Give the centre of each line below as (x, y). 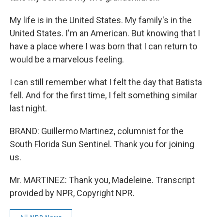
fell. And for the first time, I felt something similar (103, 95)
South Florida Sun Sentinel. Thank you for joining (102, 144)
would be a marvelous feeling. (67, 59)
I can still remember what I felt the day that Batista (106, 82)
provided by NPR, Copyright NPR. (72, 193)
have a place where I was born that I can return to (103, 46)
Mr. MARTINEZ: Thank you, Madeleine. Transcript (102, 180)
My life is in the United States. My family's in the (101, 20)
